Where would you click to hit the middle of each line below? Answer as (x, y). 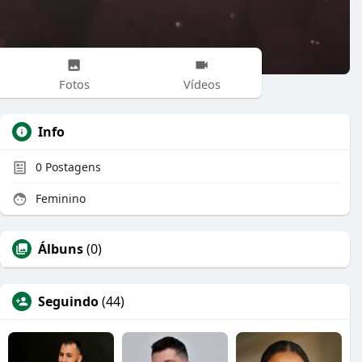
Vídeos (202, 84)
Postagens (72, 167)
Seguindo (68, 301)
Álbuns (61, 249)
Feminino (59, 198)
